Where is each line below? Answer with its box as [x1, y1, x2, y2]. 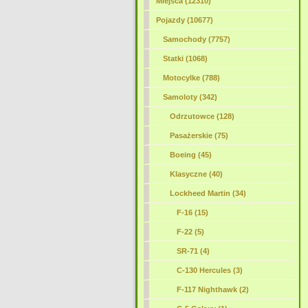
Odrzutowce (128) [169, 112, 234, 120]
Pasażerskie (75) [169, 131, 228, 140]
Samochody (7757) [162, 35, 230, 43]
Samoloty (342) [162, 93, 217, 101]
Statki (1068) [162, 54, 208, 63]
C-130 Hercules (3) [176, 266, 243, 274]
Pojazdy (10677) [155, 16, 213, 24]
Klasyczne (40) [169, 170, 223, 178]
